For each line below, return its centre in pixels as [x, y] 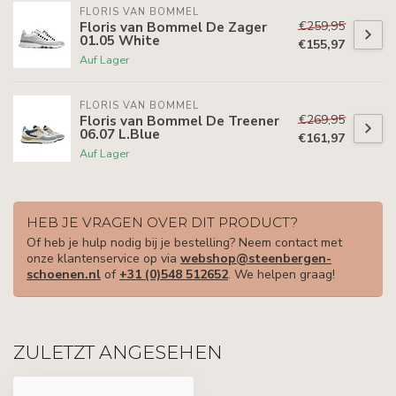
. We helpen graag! [282, 275]
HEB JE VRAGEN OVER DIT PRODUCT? [162, 223]
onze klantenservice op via [103, 259]
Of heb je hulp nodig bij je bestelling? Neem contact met [184, 243]
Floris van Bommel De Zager [173, 27]
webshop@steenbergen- [256, 259]
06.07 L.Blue [120, 134]
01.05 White [120, 41]
